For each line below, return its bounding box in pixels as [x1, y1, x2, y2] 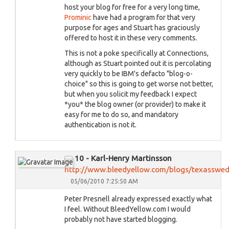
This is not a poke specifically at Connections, [64, 49, 209, 57]
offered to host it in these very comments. [64, 34, 197, 42]
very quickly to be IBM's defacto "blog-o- [64, 70, 193, 78]
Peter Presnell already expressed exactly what [64, 195, 212, 203]
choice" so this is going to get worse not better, [64, 80, 213, 88]
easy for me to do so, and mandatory [64, 110, 178, 119]
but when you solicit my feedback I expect [64, 90, 197, 98]
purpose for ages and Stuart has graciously [64, 24, 200, 32]
